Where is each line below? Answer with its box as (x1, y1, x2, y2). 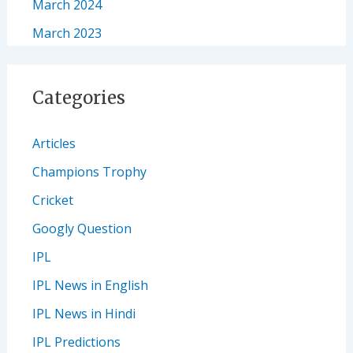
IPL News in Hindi (32, 305, 136, 323)
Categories (32, 87, 125, 110)
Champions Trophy (32, 163, 147, 181)
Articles (32, 135, 76, 153)
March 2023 (32, 24, 102, 43)
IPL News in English (32, 277, 148, 295)
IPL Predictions (32, 333, 121, 351)
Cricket (32, 191, 73, 210)
